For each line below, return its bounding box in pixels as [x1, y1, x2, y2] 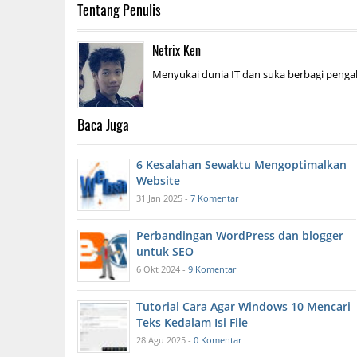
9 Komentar [188, 263, 236, 276]
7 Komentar [190, 192, 238, 205]
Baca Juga [77, 114, 129, 135]
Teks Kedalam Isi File [136, 315, 248, 331]
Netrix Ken [152, 41, 201, 61]
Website [136, 173, 180, 189]
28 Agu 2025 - [136, 334, 194, 347]
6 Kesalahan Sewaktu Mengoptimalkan [136, 157, 347, 173]
